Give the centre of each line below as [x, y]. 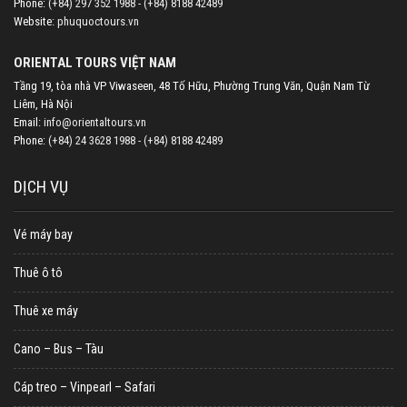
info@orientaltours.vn [95, 123]
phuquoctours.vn [98, 22]
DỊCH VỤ [41, 187]
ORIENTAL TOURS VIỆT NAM [95, 63]
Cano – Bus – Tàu [59, 349]
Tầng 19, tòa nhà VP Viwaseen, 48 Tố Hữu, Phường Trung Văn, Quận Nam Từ [192, 86]
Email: [29, 123]
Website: [35, 22]
